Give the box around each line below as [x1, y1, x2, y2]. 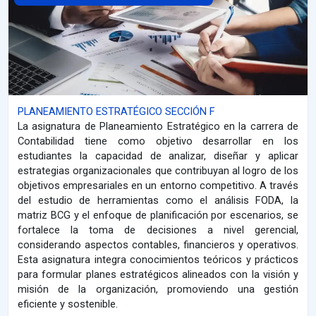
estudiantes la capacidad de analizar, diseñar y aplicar [18, 150, 298, 163]
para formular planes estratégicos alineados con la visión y [18, 268, 298, 281]
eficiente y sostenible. [18, 298, 118, 311]
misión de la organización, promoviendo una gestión [18, 283, 298, 296]
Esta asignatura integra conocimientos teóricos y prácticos [18, 253, 298, 267]
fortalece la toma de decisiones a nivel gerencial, [18, 224, 298, 237]
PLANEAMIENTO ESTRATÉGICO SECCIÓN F [18, 105, 215, 119]
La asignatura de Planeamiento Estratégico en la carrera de [18, 120, 298, 133]
